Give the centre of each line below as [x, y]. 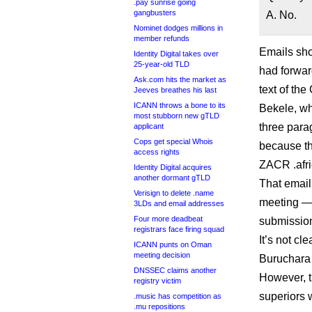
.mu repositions [159, 306]
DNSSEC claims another [175, 270]
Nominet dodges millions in [178, 28]
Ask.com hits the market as [180, 79]
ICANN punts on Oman [173, 244]
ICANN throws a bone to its [180, 105]
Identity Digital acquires [173, 167]
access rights [157, 152]
